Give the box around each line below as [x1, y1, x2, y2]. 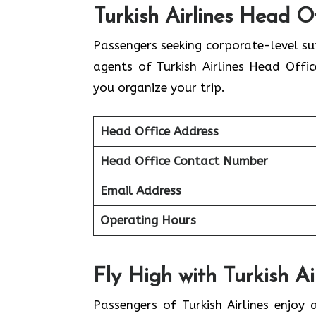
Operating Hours [99, 212, 196, 227]
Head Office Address [99, 123, 219, 138]
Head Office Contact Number [99, 153, 268, 168]
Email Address [99, 183, 181, 197]
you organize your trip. [93, 80, 225, 95]
